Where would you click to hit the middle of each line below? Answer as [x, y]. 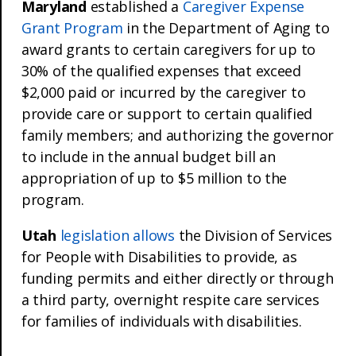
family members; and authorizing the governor [178, 135]
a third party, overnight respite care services [170, 299]
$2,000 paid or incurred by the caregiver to [164, 92]
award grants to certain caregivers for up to [169, 49]
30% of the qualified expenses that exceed [161, 70]
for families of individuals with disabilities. [162, 321]
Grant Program [72, 27]
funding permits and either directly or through [178, 278]
